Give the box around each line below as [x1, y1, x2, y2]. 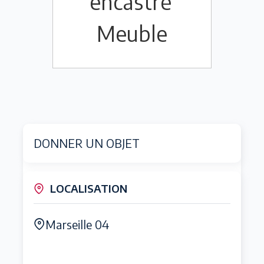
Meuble [97, 20, 167, 47]
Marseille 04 [45, 217, 109, 232]
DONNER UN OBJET [34, 136, 140, 151]
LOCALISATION [50, 181, 127, 196]
